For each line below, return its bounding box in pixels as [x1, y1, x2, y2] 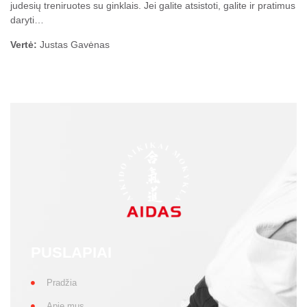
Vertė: [10, 38, 37, 50]
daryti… [10, 14, 44, 26]
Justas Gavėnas [37, 38, 110, 50]
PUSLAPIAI [31, 244, 112, 262]
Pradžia [46, 278, 77, 288]
